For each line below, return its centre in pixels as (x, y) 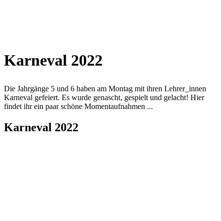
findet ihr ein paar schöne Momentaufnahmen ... (79, 107)
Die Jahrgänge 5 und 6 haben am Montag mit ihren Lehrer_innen (105, 89)
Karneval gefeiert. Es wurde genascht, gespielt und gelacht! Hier (104, 98)
